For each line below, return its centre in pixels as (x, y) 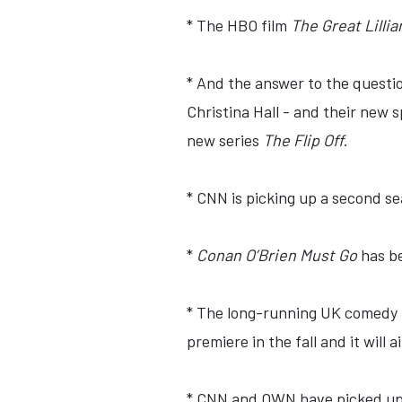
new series (225, 140)
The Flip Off (303, 140)
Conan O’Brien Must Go (277, 255)
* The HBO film (239, 25)
